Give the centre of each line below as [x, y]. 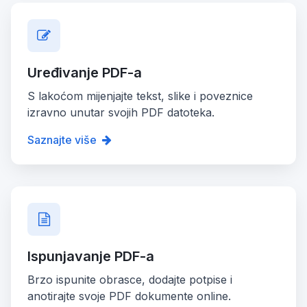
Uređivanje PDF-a [85, 72]
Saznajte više [62, 139]
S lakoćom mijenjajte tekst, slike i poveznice [140, 96]
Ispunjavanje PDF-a [91, 256]
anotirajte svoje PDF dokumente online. [129, 296]
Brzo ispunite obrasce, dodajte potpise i [130, 279]
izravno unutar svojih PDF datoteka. [121, 112]
